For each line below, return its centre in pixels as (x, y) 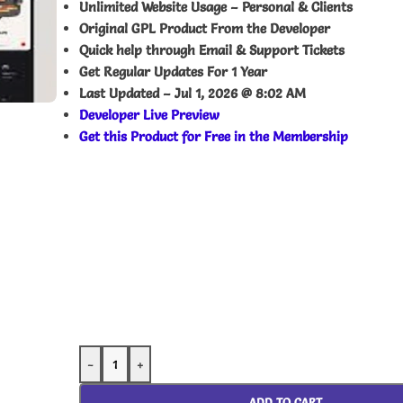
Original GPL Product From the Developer (205, 28)
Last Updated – (127, 93)
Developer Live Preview (149, 115)
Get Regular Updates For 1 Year (173, 72)
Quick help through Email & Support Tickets (212, 50)
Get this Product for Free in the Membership (214, 136)
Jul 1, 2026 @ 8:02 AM (240, 93)
